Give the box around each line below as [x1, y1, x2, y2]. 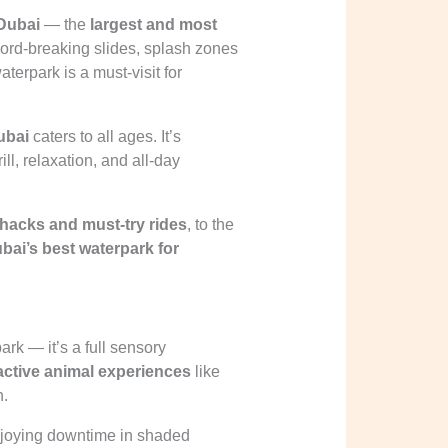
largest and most [89, 16, 217, 34]
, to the [186, 216, 234, 234]
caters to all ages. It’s [28, 128, 181, 146]
